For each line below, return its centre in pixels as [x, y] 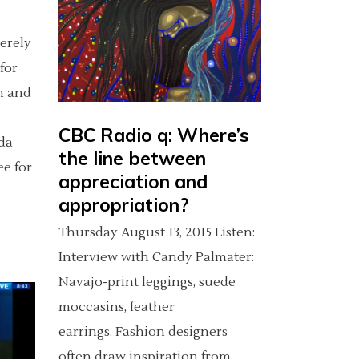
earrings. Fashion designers [143, 331]
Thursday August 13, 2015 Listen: [157, 232]
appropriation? [123, 204]
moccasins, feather [117, 307]
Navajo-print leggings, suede [147, 282]
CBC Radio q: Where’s [154, 135]
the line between [132, 158]
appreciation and [133, 181]
